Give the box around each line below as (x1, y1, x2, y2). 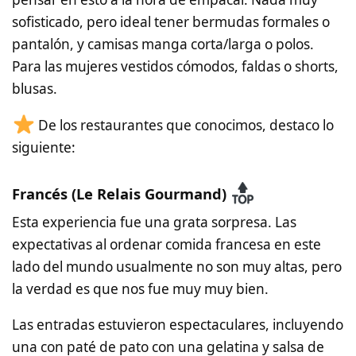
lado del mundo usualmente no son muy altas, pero (12, 257, 342, 276)
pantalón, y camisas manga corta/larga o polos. (12, 34, 314, 53)
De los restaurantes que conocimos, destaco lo (35, 115, 335, 134)
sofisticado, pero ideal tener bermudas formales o (12, 12, 330, 31)
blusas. (12, 79, 57, 98)
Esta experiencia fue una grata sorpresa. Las (12, 212, 296, 231)
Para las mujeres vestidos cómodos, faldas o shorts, (12, 56, 339, 75)
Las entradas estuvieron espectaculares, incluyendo (12, 315, 343, 335)
